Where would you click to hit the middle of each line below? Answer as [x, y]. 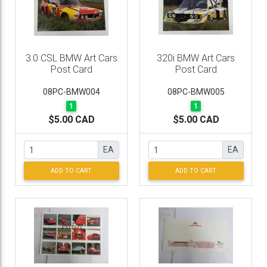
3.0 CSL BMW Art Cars [71, 58]
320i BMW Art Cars [196, 58]
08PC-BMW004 [71, 92]
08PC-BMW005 [196, 92]
